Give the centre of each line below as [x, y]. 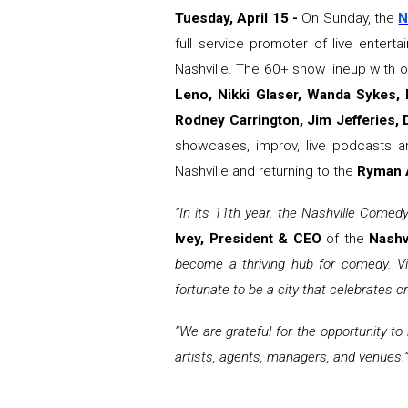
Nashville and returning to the [266, 172]
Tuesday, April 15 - [237, 19]
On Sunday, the [350, 19]
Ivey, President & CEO [248, 239]
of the [345, 239]
